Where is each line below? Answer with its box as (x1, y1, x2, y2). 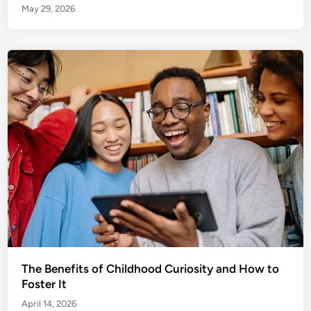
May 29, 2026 (22, 3, 76, 15)
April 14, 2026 (22, 298, 77, 309)
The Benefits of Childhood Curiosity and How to (22, 261, 280, 276)
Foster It (22, 276, 67, 291)
